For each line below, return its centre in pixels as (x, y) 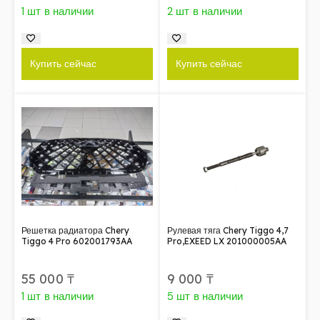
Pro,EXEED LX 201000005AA (227, 241)
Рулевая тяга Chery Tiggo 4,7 (228, 230)
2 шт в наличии (205, 11)
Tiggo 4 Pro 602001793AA (77, 241)
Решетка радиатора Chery (75, 230)
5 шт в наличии (205, 296)
